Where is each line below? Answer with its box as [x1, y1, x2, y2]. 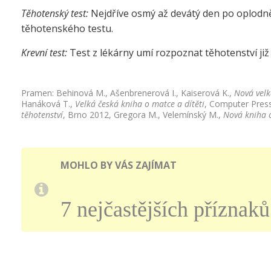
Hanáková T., [21, 97, 75, 109]
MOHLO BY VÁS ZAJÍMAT [60, 158, 177, 172]
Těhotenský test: [21, 6, 88, 20]
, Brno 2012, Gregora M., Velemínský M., [63, 108, 223, 120]
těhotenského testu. [21, 21, 113, 35]
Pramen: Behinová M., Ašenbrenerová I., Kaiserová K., [21, 87, 234, 99]
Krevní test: [21, 45, 67, 59]
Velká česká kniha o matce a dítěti [75, 97, 204, 109]
